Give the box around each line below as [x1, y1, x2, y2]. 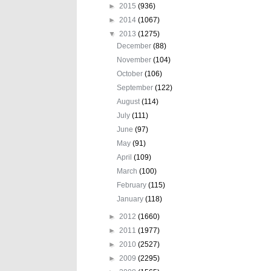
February [117, 180, 149, 189]
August [117, 97, 142, 106]
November [117, 55, 154, 64]
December [117, 41, 154, 50]
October [117, 69, 145, 78]
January [117, 194, 146, 203]
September [117, 83, 155, 92]
